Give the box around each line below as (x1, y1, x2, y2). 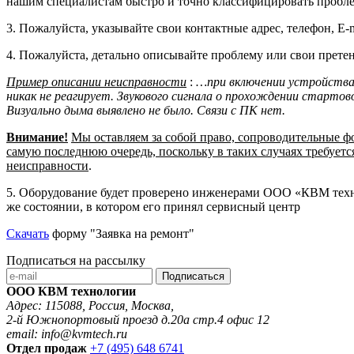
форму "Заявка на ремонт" (49, 227, 194, 240)
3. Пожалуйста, (6, 21, 92, 35)
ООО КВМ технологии (6, 284, 136, 298)
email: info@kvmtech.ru (6, 327, 127, 341)
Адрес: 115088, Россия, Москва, (6, 299, 174, 312)
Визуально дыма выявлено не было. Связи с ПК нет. (6, 104, 285, 117)
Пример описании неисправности (6, 75, 186, 88)
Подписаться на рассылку (6, 254, 145, 267)
